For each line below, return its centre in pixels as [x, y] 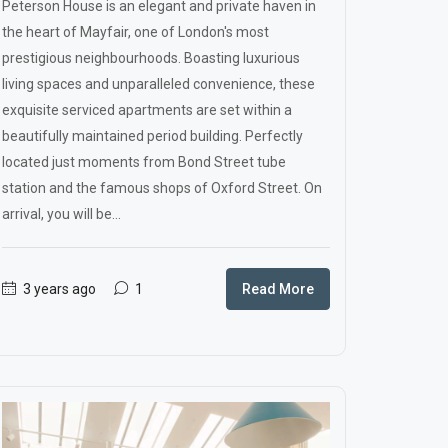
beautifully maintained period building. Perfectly [152, 136]
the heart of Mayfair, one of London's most [135, 32]
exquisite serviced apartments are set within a [147, 110]
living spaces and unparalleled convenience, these [158, 84]
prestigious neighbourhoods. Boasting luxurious [151, 58]
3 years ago [58, 289]
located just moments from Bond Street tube [144, 162]
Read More [278, 289]
